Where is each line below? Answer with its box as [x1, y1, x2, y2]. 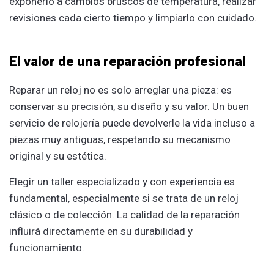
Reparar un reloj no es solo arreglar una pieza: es [9, 83, 232, 96]
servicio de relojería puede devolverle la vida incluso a [9, 116, 255, 129]
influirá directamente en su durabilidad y [9, 224, 193, 237]
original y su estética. [9, 149, 106, 162]
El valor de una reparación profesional [9, 53, 246, 69]
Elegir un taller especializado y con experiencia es [9, 175, 235, 188]
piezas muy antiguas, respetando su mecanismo [9, 133, 231, 146]
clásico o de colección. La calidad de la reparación [9, 208, 240, 221]
